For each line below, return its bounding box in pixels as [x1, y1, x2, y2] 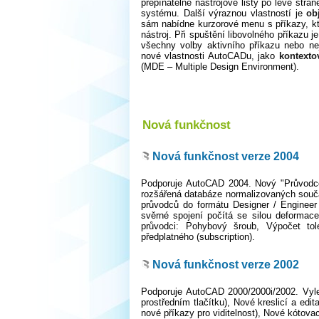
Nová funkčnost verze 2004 [152, 149, 299, 162]
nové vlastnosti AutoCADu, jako [141, 51, 279, 62]
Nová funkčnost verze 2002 [152, 257, 299, 271]
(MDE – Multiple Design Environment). [141, 61, 299, 73]
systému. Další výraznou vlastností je [141, 8, 303, 19]
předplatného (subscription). [141, 231, 255, 243]
